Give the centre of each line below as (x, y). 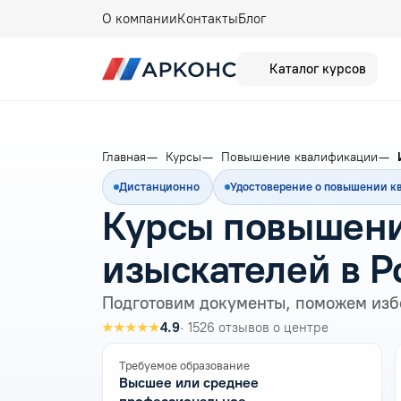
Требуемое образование (184, 366)
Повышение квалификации (299, 157)
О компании (140, 19)
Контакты (208, 19)
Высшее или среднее (189, 383)
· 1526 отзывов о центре (254, 328)
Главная (124, 157)
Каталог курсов (317, 69)
